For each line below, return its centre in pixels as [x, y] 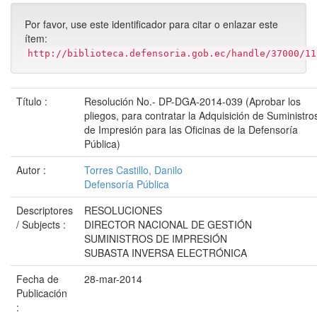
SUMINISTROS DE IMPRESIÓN [156, 238]
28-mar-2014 [113, 279]
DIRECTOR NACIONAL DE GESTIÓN [168, 224]
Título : [33, 101]
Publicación [42, 293]
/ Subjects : [42, 224]
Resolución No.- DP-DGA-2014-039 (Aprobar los [192, 101]
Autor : [33, 170]
